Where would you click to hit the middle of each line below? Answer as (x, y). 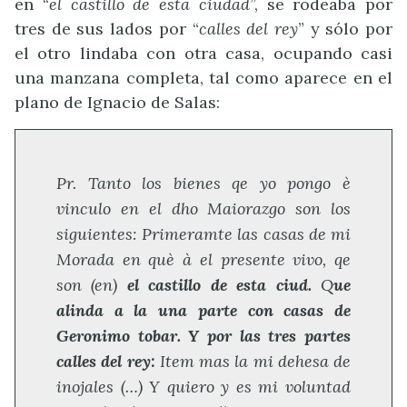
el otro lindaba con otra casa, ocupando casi (203, 54)
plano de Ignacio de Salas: (117, 103)
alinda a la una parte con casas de (203, 311)
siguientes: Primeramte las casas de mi (203, 234)
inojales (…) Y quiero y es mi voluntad (203, 387)
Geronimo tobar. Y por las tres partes (203, 336)
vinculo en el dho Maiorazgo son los (203, 209)
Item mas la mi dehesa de (253, 362)
